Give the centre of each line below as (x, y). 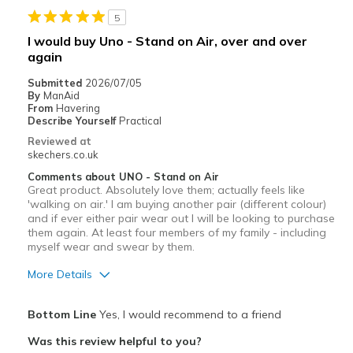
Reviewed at (59, 141)
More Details (59, 275)
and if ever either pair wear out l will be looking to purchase (181, 219)
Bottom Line (61, 315)
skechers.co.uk (62, 155)
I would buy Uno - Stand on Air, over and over (167, 41)
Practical (140, 121)
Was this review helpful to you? (114, 342)
